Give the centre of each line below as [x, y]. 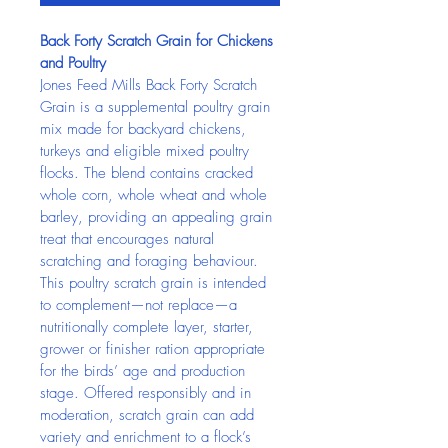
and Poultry [73, 63]
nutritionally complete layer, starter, [149, 327]
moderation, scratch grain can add [149, 415]
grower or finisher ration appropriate [155, 349]
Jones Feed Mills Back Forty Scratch [151, 85]
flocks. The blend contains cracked [149, 173]
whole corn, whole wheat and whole [156, 195]
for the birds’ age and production [145, 371]
